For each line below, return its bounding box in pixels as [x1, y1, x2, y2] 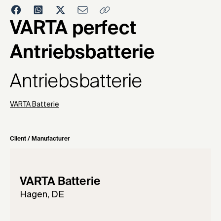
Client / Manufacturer [10, 136, 70, 143]
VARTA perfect [10, 20, 137, 39]
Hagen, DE [20, 190, 64, 200]
